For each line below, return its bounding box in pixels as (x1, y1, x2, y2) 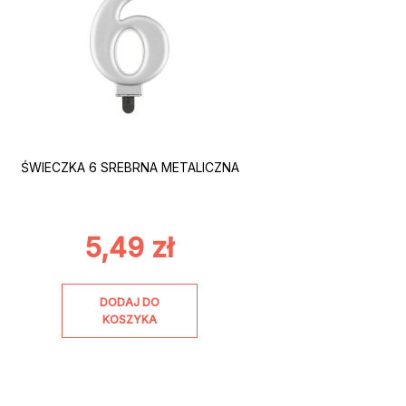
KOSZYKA (102, 313, 158, 327)
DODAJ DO (100, 295, 160, 310)
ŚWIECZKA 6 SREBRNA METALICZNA (20, 159, 239, 175)
